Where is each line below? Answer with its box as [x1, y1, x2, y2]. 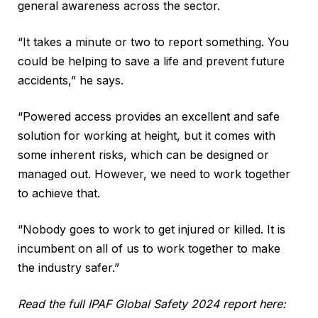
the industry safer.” [18, 261, 119, 275]
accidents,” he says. [18, 73, 124, 88]
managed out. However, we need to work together [18, 167, 290, 182]
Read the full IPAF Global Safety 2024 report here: [18, 297, 286, 312]
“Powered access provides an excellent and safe [18, 109, 280, 124]
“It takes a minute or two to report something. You [18, 35, 289, 50]
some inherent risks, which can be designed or [18, 148, 269, 163]
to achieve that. [18, 186, 100, 201]
